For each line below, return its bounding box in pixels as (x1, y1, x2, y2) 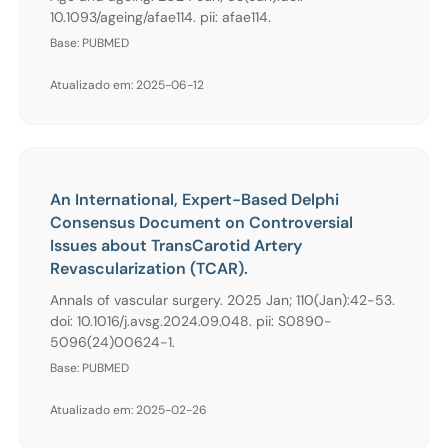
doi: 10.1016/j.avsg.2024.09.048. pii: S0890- (50, 311, 332, 330)
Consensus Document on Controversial (50, 211, 353, 233)
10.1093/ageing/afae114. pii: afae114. (50, 7, 271, 26)
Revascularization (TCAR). (50, 257, 248, 279)
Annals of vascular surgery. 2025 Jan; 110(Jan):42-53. (50, 290, 395, 309)
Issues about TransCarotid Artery (50, 234, 302, 256)
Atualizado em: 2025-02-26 (50, 401, 207, 418)
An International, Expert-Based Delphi (50, 188, 339, 210)
